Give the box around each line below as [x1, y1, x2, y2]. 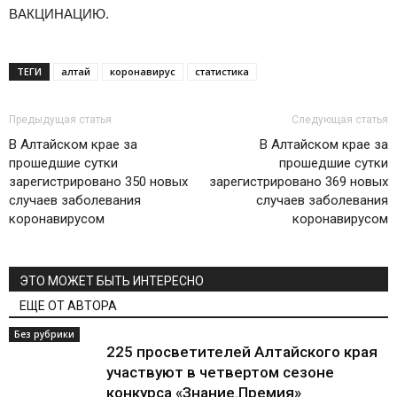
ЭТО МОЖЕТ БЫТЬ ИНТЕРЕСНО [19, 274, 204, 288]
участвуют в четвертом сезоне [106, 363, 334, 381]
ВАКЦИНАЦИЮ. [9, 6, 109, 21]
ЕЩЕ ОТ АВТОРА [19, 299, 117, 313]
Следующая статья [292, 113, 388, 126]
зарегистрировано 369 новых [209, 174, 388, 190]
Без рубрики [14, 328, 74, 340]
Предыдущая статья [9, 113, 112, 126]
